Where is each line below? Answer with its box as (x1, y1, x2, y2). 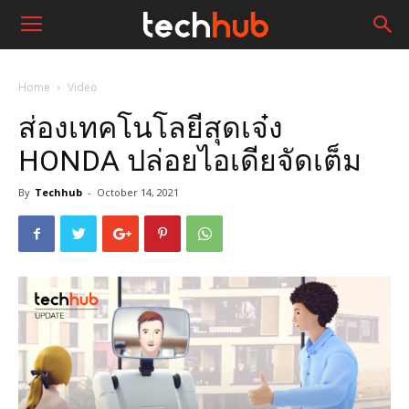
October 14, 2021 (97, 185, 179, 199)
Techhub (35, 185, 82, 199)
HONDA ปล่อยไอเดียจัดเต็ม (18, 143, 362, 178)
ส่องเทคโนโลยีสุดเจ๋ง (18, 110, 283, 145)
